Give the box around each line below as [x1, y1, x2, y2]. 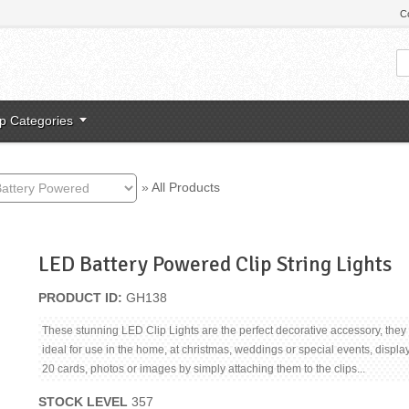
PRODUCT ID [38, 290, 119, 306]
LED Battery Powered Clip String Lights [38, 251, 393, 278]
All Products [152, 179, 220, 194]
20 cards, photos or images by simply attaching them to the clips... [42, 362, 366, 375]
